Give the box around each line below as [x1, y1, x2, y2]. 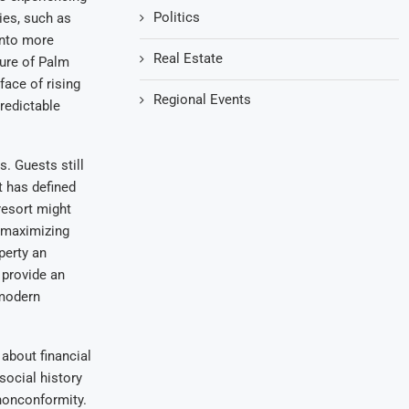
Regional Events [153, 90, 252, 108]
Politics [153, 8, 201, 26]
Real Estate [153, 49, 224, 67]
